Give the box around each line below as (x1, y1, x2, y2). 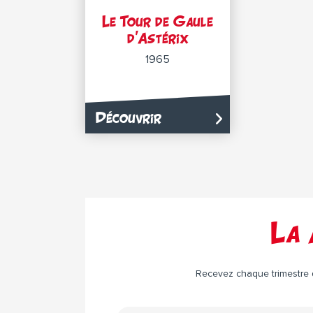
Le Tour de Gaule (102, 13, 214, 30)
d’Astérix (126, 29, 189, 47)
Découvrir (96, 109, 161, 126)
